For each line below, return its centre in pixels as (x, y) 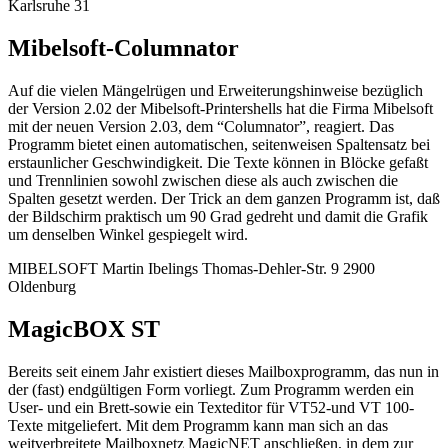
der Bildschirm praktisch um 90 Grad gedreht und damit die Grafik (218, 217)
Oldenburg (42, 287)
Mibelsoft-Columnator (123, 48)
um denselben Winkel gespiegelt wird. (128, 235)
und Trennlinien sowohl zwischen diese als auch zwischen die (203, 181)
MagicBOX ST (84, 329)
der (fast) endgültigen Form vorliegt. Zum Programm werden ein (211, 390)
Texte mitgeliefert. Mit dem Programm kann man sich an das (198, 426)
